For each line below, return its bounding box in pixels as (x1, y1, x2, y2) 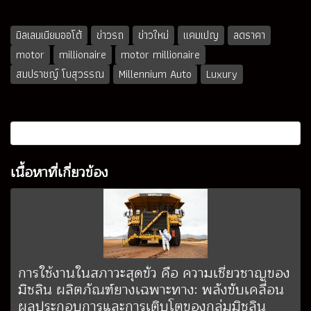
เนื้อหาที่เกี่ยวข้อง (10, 160, 108, 184)
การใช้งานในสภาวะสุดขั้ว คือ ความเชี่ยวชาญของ (18, 261, 290, 285)
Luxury (206, 65, 237, 83)
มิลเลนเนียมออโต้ (16, 26, 82, 44)
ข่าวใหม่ (138, 26, 169, 44)
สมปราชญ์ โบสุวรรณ (16, 65, 104, 83)
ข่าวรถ (96, 26, 124, 44)
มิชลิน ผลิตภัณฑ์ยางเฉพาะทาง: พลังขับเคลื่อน (18, 278, 284, 301)
